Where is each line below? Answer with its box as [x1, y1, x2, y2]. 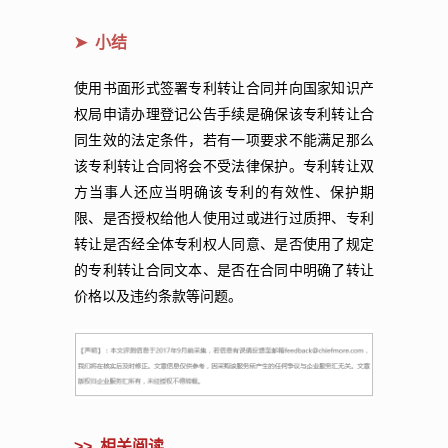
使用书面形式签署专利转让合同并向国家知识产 [74, 80, 374, 96]
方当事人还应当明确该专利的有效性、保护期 [74, 184, 374, 200]
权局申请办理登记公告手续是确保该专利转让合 [74, 106, 374, 122]
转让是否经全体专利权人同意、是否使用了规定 [74, 236, 374, 252]
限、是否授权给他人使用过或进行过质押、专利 [74, 210, 374, 226]
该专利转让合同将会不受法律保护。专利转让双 [74, 158, 374, 174]
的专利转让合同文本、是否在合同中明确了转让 [74, 262, 374, 278]
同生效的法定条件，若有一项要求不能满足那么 [74, 132, 374, 148]
